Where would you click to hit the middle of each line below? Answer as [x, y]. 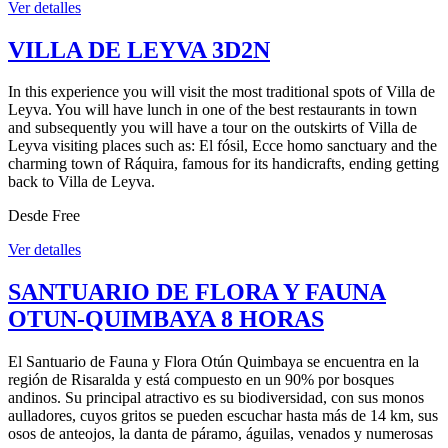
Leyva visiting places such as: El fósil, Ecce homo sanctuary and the [222, 146]
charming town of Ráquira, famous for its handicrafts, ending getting [223, 164]
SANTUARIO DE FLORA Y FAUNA [197, 292]
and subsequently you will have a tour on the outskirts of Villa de [212, 128]
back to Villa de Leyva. [85, 182]
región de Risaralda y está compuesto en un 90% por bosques [201, 380]
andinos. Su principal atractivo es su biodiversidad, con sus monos [216, 398]
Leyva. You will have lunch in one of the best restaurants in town [212, 110]
